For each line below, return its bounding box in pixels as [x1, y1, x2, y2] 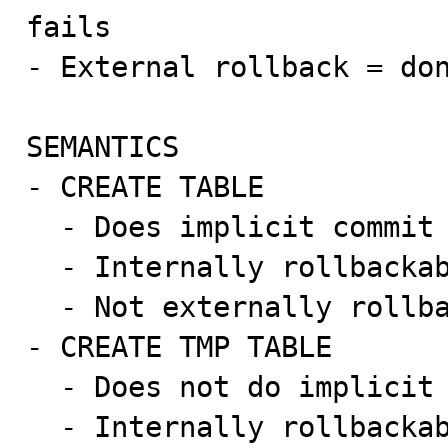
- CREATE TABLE [26, 170, 264, 204]
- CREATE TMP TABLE [26, 330, 332, 364]
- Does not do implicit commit [26, 370, 60, 404]
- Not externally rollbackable [26, 290, 60, 324]
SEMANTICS [26, 130, 179, 164]
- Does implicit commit [26, 210, 60, 244]
